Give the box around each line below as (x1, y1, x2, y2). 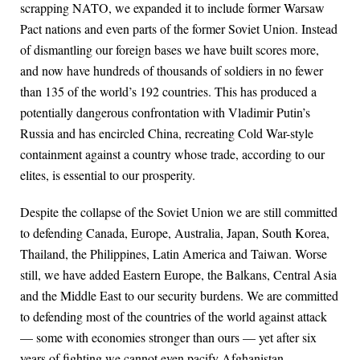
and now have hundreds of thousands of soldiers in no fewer (20, 62, 323, 80)
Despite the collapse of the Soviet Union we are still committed (20, 203, 337, 221)
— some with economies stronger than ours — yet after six (20, 329, 317, 346)
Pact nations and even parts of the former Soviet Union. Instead (20, 20, 337, 38)
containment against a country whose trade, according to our (20, 145, 325, 163)
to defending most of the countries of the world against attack (20, 308, 327, 325)
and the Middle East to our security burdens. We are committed (20, 287, 338, 305)
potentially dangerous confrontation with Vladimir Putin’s (20, 104, 310, 121)
